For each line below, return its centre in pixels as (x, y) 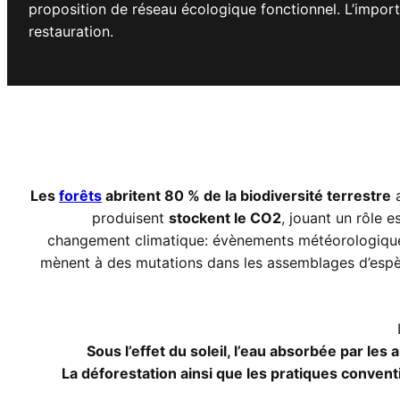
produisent (130, 218)
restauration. (71, 32)
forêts (80, 196)
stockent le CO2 (225, 218)
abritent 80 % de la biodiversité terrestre (246, 196)
